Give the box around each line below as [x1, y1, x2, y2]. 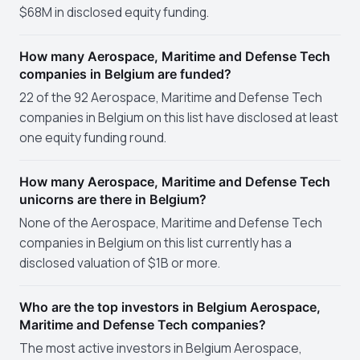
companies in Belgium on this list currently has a [19, 234, 292, 252]
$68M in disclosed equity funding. [19, 3, 209, 21]
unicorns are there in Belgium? [19, 191, 207, 207]
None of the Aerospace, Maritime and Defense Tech [19, 214, 322, 231]
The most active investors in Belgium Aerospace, [19, 339, 302, 357]
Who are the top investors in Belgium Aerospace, [19, 299, 321, 315]
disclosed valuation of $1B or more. [19, 254, 220, 272]
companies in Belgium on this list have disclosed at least [19, 108, 338, 126]
